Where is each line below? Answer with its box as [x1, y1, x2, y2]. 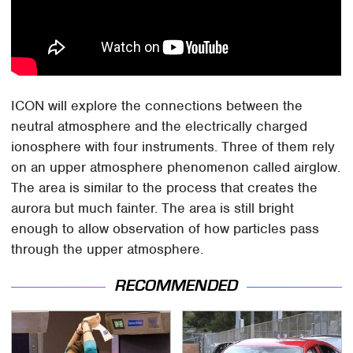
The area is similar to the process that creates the [11, 179, 318, 197]
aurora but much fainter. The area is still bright [11, 199, 295, 217]
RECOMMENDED [115, 277, 238, 295]
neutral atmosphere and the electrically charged [11, 117, 308, 136]
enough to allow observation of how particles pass [11, 220, 320, 238]
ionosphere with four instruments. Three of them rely [11, 138, 336, 156]
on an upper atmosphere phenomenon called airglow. [11, 158, 341, 176]
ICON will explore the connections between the [11, 97, 303, 115]
